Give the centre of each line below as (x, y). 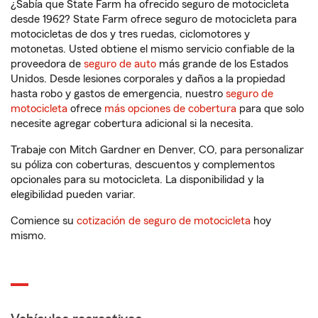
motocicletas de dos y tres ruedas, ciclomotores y (130, 34)
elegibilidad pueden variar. (73, 194)
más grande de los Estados (222, 64)
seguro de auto (120, 64)
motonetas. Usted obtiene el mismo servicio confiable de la (153, 49)
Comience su (44, 221)
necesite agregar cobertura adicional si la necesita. (132, 124)
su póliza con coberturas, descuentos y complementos (143, 165)
